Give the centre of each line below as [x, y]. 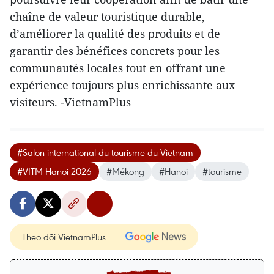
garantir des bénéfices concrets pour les [115, 50]
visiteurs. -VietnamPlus [70, 102]
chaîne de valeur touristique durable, [107, 16]
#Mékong [125, 171]
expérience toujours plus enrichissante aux [122, 85]
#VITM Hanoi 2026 [54, 171]
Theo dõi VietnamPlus [64, 236]
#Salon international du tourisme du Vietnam [105, 152]
